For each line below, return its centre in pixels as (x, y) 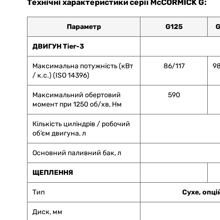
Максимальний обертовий (77, 95)
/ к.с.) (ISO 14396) (61, 76)
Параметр (84, 27)
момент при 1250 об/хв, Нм (77, 105)
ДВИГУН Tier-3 (58, 47)
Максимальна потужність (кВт (83, 66)
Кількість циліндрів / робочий (81, 124)
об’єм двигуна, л (59, 134)
